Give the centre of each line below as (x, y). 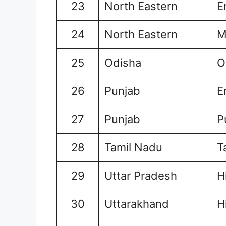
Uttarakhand (137, 204)
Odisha (123, 63)
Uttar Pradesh (141, 176)
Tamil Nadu (133, 148)
